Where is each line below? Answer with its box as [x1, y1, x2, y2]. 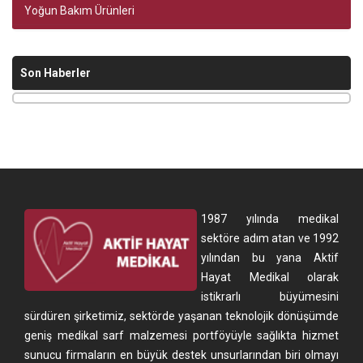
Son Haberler [20, 66, 91, 79]
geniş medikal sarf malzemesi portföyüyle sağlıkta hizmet [24, 329, 339, 342]
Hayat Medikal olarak [201, 271, 339, 284]
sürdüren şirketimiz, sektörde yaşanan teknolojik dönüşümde [24, 310, 339, 322]
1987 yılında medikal [201, 212, 339, 225]
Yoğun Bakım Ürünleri [24, 4, 137, 17]
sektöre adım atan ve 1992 [201, 232, 339, 245]
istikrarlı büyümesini [201, 290, 339, 303]
